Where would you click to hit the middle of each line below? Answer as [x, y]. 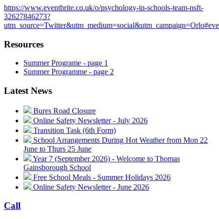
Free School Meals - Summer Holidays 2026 [101, 177]
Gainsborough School [57, 167]
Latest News [28, 91]
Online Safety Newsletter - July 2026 [89, 120]
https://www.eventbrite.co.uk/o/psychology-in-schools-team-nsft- [104, 7]
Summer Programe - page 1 [66, 63]
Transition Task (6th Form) [74, 130]
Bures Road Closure [64, 110]
